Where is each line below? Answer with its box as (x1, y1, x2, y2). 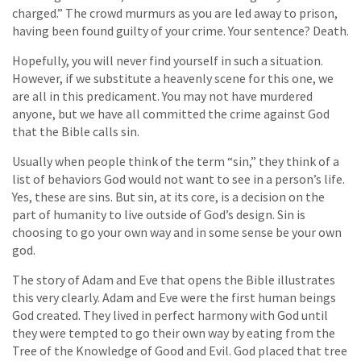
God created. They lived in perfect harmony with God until (12, 307, 328, 324)
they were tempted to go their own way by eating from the (12, 325, 335, 342)
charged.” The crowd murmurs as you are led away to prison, (12, 5, 338, 22)
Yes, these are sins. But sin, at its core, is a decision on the (12, 189, 325, 205)
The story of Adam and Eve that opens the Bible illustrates (12, 272, 335, 288)
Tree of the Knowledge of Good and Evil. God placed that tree (12, 342, 347, 359)
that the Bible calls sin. (12, 123, 139, 140)
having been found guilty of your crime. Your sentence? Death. (12, 23, 349, 39)
